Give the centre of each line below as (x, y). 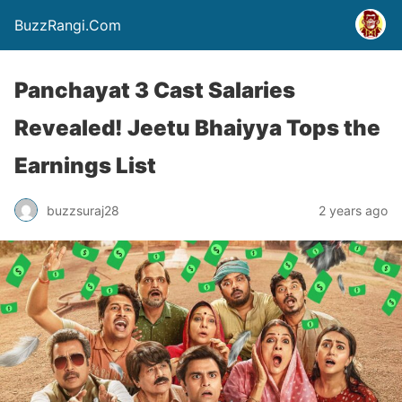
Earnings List (85, 166)
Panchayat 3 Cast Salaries (155, 90)
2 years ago (353, 210)
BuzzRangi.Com (68, 25)
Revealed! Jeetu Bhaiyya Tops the (197, 128)
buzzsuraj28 (83, 210)
